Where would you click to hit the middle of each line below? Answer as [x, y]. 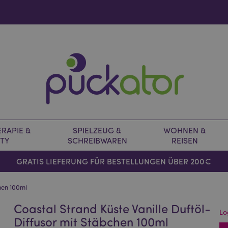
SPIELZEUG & [97, 130]
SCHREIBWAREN [97, 140]
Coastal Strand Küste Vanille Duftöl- [112, 208]
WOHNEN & [185, 130]
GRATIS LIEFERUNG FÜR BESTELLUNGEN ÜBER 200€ [114, 161]
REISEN [185, 140]
